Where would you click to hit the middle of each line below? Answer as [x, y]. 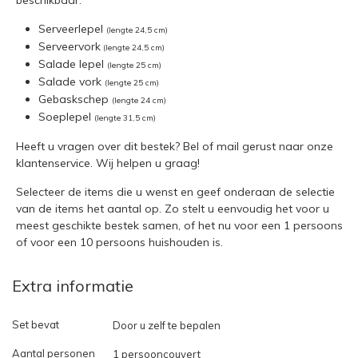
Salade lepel [73, 64]
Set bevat [36, 324]
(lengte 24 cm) [139, 100]
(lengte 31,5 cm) [125, 117]
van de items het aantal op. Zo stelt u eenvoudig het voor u [173, 208]
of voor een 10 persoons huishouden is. [119, 242]
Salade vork [72, 81]
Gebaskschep [75, 99]
